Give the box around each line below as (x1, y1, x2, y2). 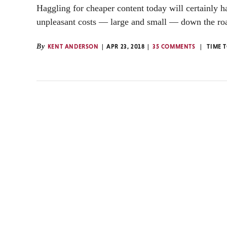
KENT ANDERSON (47, 43, 99, 50)
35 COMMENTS (153, 43, 196, 50)
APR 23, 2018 (106, 43, 145, 50)
